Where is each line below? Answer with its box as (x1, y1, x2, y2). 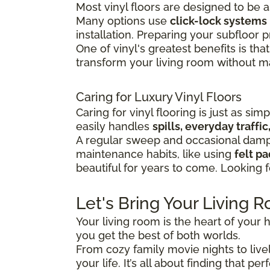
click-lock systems (170, 14, 267, 28)
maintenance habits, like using (76, 148, 234, 161)
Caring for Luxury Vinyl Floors (76, 90, 242, 105)
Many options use (76, 14, 170, 28)
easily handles (76, 120, 152, 133)
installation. (76, 28, 137, 42)
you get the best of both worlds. (76, 229, 240, 242)
